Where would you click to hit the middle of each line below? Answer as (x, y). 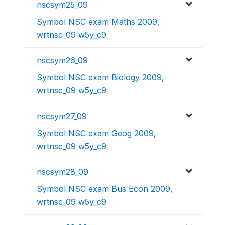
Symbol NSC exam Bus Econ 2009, (105, 189)
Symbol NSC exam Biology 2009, (100, 77)
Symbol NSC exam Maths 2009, (98, 22)
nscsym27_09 (62, 116)
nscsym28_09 (63, 172)
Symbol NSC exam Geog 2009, (96, 133)
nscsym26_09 (62, 60)
